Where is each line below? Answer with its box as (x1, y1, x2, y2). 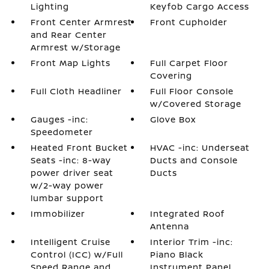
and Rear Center (30, 29, 107, 40)
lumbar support (30, 192, 104, 204)
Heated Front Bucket (30, 142, 128, 153)
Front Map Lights (30, 57, 110, 68)
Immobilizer (30, 208, 85, 219)
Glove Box (150, 113, 196, 125)
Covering (150, 70, 193, 81)
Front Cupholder (150, 16, 228, 28)
